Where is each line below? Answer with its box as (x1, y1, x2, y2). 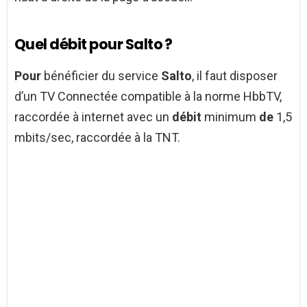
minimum (201, 109, 259, 124)
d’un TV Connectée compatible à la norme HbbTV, (14, 88, 282, 103)
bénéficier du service (41, 68, 161, 83)
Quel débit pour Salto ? (14, 34, 173, 54)
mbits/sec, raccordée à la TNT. (14, 130, 180, 145)
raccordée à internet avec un (14, 109, 172, 124)
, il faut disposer (192, 68, 278, 83)
